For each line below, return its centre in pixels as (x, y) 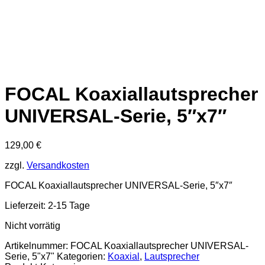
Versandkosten (58, 165)
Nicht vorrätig (33, 225)
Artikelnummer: (38, 245)
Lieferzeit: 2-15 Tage (47, 205)
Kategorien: (82, 256)
